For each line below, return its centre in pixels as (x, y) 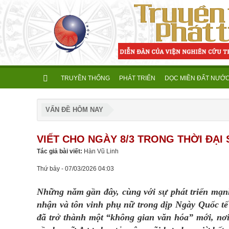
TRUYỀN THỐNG (85, 78)
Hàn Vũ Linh (101, 151)
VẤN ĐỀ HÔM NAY (74, 110)
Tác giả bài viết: (60, 151)
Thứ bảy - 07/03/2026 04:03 (75, 169)
